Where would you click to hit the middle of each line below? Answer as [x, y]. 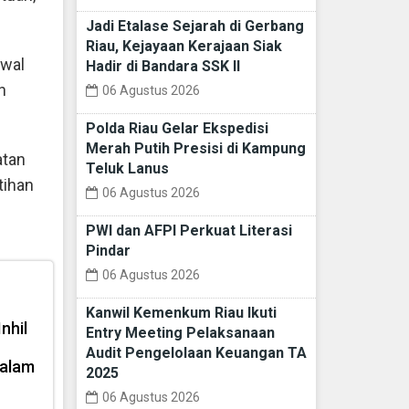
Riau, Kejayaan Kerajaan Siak [184, 47]
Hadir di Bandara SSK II [163, 67]
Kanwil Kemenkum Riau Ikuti [181, 313]
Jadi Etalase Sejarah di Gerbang [194, 26]
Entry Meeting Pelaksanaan [180, 333]
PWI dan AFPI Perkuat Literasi [189, 231]
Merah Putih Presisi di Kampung [195, 149]
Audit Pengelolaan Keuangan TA [196, 353]
